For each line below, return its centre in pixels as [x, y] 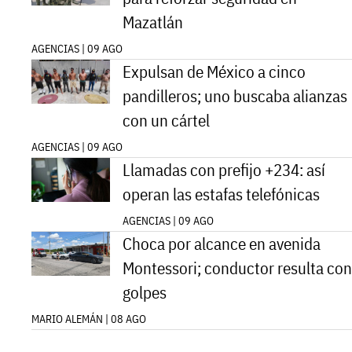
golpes [145, 292]
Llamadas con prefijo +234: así [224, 170]
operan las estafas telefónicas [221, 194]
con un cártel [166, 120]
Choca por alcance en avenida [222, 244]
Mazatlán [153, 22]
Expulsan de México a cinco [214, 71]
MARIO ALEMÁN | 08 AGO [89, 319]
